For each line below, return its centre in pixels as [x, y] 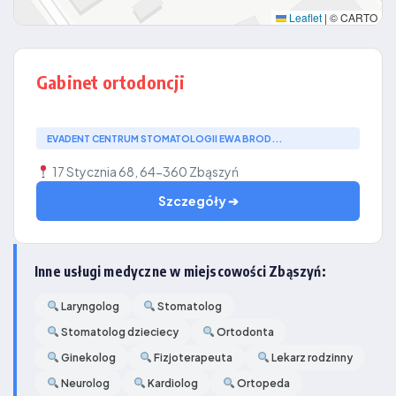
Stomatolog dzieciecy [118, 332]
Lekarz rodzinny [311, 358]
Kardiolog [172, 383]
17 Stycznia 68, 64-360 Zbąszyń [144, 171]
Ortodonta [245, 332]
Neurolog [84, 383]
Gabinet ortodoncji [111, 82]
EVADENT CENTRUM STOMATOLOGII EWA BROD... [164, 138]
